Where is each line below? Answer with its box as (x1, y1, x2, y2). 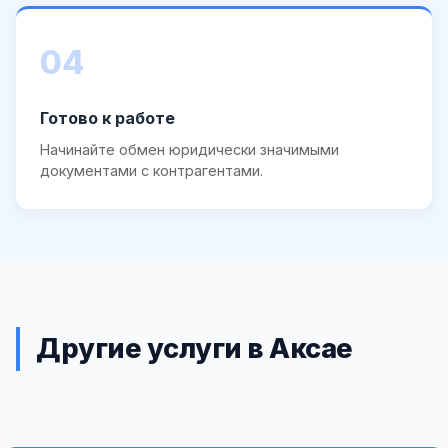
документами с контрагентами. (40, 161, 263, 179)
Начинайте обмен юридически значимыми (40, 140, 339, 158)
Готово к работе (40, 107, 175, 128)
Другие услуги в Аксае (36, 332, 353, 366)
